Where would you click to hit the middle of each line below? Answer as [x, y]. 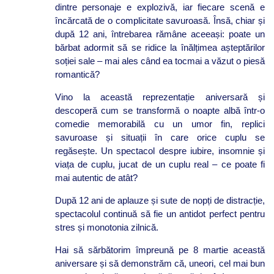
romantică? [77, 74]
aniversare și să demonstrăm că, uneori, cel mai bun [160, 263]
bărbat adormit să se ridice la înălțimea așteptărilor [160, 47]
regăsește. [78, 150]
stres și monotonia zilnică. [106, 227]
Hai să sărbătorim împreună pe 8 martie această [160, 250]
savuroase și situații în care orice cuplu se [160, 137]
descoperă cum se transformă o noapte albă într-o [160, 110]
